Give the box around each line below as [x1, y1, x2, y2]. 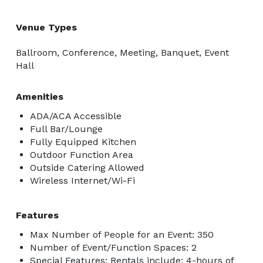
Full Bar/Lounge [30, 123, 103, 134]
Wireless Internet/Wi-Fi [30, 174, 135, 186]
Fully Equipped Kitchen [30, 136, 136, 147]
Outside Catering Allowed [30, 161, 144, 173]
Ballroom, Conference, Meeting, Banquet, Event [16, 46, 229, 58]
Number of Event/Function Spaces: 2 [30, 241, 197, 253]
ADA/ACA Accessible [30, 110, 122, 122]
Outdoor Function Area [30, 149, 133, 160]
